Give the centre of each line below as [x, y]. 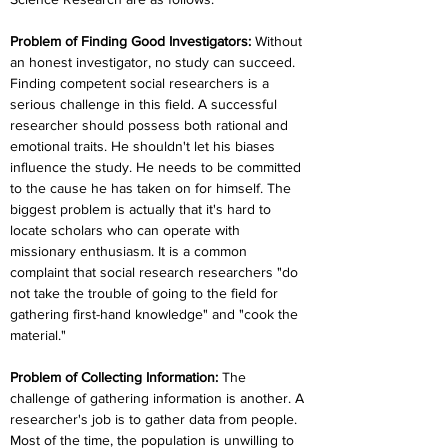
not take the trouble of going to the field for [146, 293]
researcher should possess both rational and [151, 125]
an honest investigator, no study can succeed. [154, 62]
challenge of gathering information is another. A [159, 398]
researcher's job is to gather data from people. [155, 419]
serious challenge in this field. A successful [145, 104]
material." [38, 335]
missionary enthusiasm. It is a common [130, 251]
